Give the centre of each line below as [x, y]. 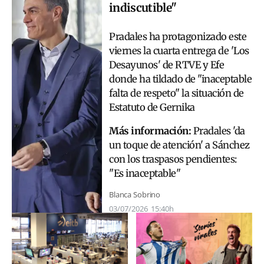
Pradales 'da [219, 131]
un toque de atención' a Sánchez [179, 146]
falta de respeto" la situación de [176, 93]
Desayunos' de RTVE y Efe [166, 65]
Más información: [151, 131]
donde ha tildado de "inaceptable [180, 79]
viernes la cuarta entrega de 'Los [179, 51]
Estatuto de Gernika [152, 107]
